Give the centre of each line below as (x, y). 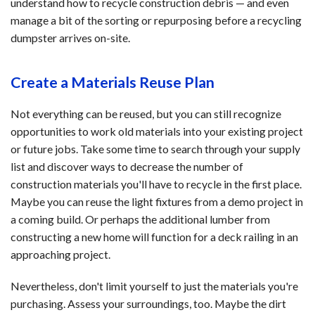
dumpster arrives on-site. (70, 37)
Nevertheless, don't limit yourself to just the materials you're (154, 285)
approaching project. (60, 254)
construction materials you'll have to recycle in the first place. (156, 184)
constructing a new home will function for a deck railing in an (154, 236)
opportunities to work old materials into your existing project (157, 131)
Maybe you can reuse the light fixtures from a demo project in (157, 201)
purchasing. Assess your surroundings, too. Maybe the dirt (148, 303)
